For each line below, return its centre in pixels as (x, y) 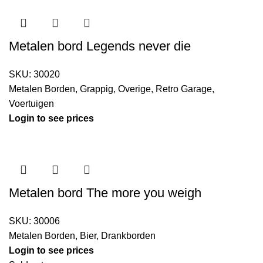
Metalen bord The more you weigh (105, 193)
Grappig (97, 89)
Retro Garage (184, 89)
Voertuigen (31, 104)
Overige (134, 89)
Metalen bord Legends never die (100, 46)
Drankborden (128, 236)
